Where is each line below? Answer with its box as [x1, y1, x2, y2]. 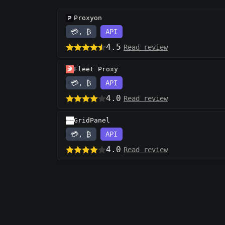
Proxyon [74, 14, 102, 22]
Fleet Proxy [74, 65, 118, 73]
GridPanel [74, 117, 110, 125]
